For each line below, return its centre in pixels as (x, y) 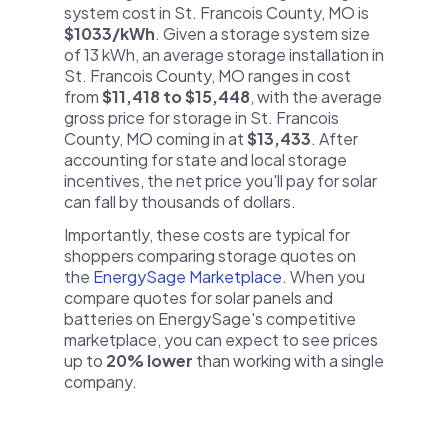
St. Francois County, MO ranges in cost (207, 75)
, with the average (316, 96)
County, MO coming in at (155, 138)
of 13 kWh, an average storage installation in (224, 54)
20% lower (149, 360)
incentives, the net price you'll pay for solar (220, 180)
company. (100, 381)
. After (334, 138)
